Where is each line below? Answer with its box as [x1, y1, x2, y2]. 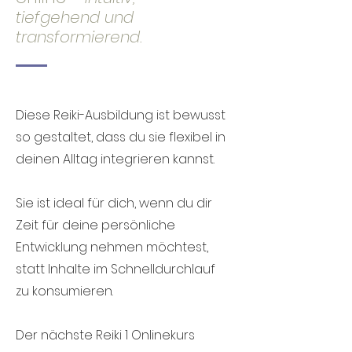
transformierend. [16, 26, 142, 48]
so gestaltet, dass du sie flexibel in [16, 128, 225, 146]
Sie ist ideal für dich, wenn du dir [16, 194, 212, 212]
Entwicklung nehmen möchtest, [16, 238, 208, 256]
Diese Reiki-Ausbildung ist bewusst [16, 106, 225, 124]
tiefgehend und [16, 6, 134, 28]
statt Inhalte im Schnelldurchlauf [16, 260, 215, 278]
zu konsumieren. [16, 282, 113, 300]
